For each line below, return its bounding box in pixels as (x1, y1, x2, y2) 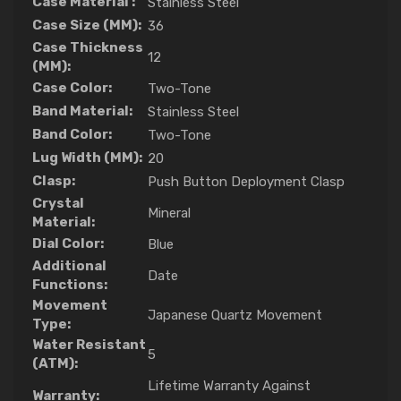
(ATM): (32, 354, 78, 371)
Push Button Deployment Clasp (148, 173, 345, 190)
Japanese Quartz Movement (148, 306, 322, 323)
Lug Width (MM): (32, 149, 142, 166)
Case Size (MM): (32, 16, 141, 33)
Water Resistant (32, 336, 146, 353)
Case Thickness (32, 38, 143, 55)
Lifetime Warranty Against (148, 377, 311, 394)
